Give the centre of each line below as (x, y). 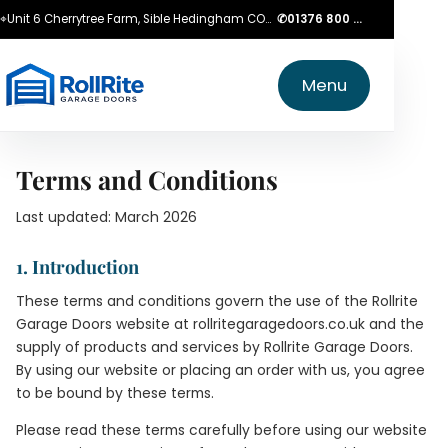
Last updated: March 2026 (106, 217)
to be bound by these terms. (115, 393)
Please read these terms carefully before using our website (221, 430)
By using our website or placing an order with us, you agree (220, 370)
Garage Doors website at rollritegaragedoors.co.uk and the (220, 324)
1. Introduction (77, 266)
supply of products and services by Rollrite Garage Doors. (214, 347)
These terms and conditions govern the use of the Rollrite (217, 301)
